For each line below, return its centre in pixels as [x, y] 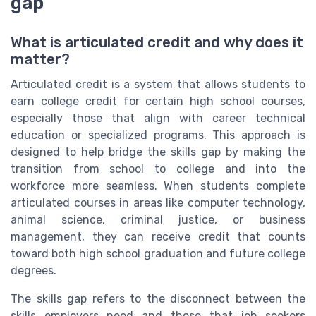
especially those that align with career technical [158, 119]
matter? [40, 60]
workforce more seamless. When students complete [158, 186]
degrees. [34, 271]
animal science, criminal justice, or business [158, 220]
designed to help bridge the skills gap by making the [158, 152]
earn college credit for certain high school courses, [158, 102]
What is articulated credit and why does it [157, 43]
